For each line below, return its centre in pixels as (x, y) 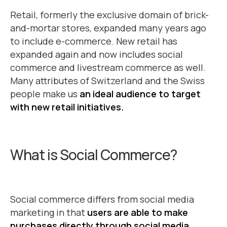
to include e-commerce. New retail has (94, 41)
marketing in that (49, 212)
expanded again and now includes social (97, 54)
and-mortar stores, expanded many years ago (108, 28)
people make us (45, 94)
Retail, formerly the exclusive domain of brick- (109, 15)
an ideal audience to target (140, 94)
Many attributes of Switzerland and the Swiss (107, 81)
